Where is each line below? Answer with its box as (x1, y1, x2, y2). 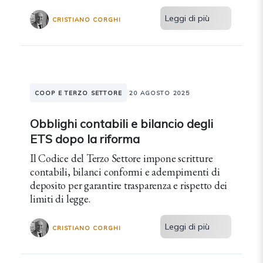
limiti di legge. (30, 192, 90, 205)
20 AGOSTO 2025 (129, 89, 190, 97)
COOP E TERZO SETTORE (35, 89, 123, 97)
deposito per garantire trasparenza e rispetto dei (30, 178, 228, 192)
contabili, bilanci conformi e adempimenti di (30, 165, 220, 178)
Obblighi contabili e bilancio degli (30, 116, 213, 131)
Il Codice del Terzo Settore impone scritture (30, 151, 213, 165)
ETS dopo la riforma (30, 131, 140, 146)
